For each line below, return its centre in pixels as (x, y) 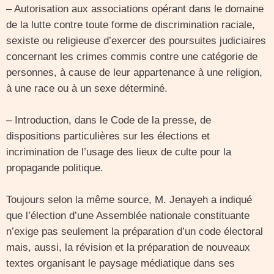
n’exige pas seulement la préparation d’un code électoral (135, 231)
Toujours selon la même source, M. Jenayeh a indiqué (129, 200)
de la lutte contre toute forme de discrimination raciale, (131, 25)
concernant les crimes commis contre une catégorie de (132, 57)
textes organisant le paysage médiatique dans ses (120, 263)
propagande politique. (55, 168)
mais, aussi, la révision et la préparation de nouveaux (128, 247)
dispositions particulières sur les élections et (108, 136)
